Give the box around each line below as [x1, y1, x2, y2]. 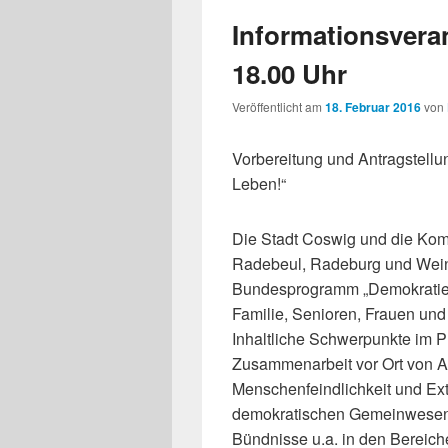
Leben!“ [232, 172, 286, 196]
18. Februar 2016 [325, 98, 421, 117]
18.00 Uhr [232, 55, 347, 93]
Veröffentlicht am [232, 98, 325, 116]
